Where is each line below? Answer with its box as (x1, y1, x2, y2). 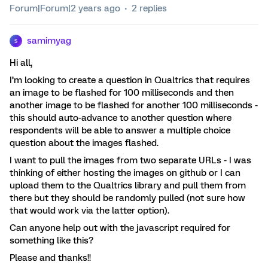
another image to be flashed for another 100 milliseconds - (10, 100, 258, 111)
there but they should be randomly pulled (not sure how (10, 193, 245, 203)
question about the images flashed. (10, 138, 161, 148)
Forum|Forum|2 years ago (10, 3, 120, 14)
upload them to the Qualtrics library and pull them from (10, 180, 246, 191)
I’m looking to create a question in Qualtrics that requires (10, 75, 250, 86)
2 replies (132, 3, 167, 14)
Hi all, (10, 57, 35, 68)
